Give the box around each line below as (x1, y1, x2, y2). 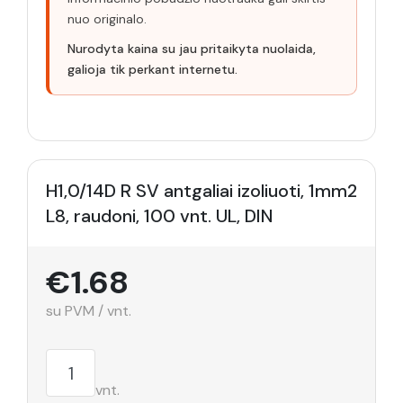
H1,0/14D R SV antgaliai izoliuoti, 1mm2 (46, 179, 357, 202)
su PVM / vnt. (46, 301, 131, 320)
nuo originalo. (67, 11, 147, 27)
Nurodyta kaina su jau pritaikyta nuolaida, (67, 40, 316, 57)
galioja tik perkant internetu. (67, 61, 237, 77)
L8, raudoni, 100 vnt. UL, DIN (46, 204, 273, 228)
